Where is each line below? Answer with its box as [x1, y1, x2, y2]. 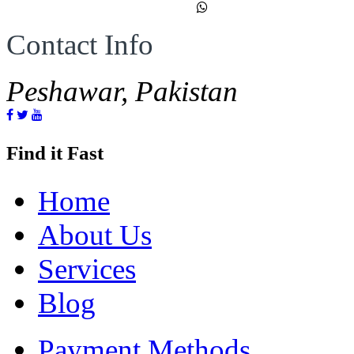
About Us [38, 218, 152, 251]
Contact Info [6, 28, 153, 61]
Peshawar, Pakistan [6, 74, 238, 107]
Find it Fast [6, 141, 104, 164]
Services [38, 252, 136, 285]
